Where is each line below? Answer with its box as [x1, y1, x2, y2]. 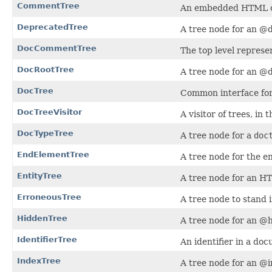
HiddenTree [17, 214, 67, 223]
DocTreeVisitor [17, 107, 82, 117]
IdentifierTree [17, 235, 77, 245]
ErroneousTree [17, 192, 81, 202]
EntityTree [17, 171, 62, 181]
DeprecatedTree [17, 22, 88, 32]
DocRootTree [17, 65, 74, 75]
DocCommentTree [17, 44, 97, 53]
